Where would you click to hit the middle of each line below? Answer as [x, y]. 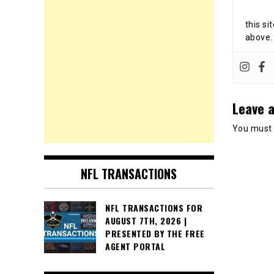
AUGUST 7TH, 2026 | [146, 221]
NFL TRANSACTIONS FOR [154, 208]
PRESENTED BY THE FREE [155, 234]
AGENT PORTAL [135, 246]
